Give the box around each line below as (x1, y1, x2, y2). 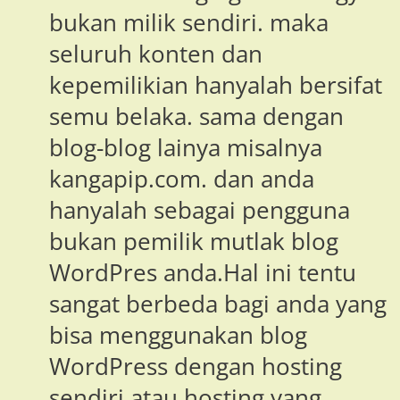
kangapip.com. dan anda (49, 163, 314, 196)
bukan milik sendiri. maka (49, 7, 329, 39)
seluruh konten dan (49, 38, 262, 71)
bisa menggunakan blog (49, 320, 307, 352)
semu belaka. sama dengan (49, 101, 344, 133)
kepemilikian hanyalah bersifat (49, 70, 382, 102)
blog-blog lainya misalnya (49, 132, 322, 164)
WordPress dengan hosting (49, 351, 342, 383)
